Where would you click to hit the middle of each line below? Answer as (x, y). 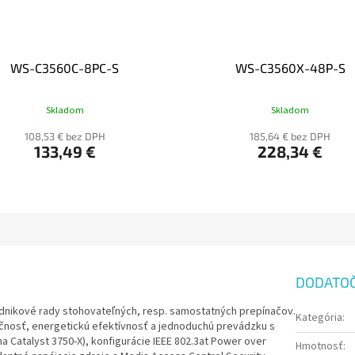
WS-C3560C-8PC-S (65, 68)
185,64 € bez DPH (290, 137)
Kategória (319, 318)
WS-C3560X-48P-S (290, 68)
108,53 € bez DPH (65, 137)
